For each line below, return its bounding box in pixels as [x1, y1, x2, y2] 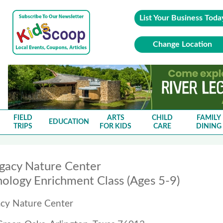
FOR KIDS [100, 122, 132, 130]
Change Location [153, 40, 213, 48]
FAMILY [196, 114, 221, 121]
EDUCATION [49, 118, 90, 125]
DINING [196, 122, 222, 130]
